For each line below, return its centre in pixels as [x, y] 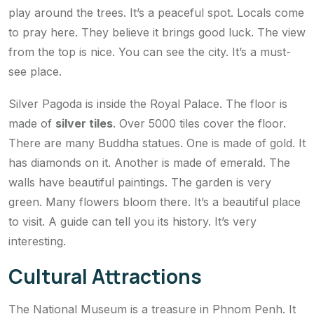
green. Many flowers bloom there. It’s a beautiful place [155, 202]
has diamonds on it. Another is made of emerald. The [149, 163]
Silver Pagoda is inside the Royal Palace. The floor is [148, 104]
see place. [35, 72]
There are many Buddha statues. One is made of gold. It [157, 143]
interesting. [37, 241]
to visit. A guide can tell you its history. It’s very [132, 222]
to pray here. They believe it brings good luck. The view [157, 33]
